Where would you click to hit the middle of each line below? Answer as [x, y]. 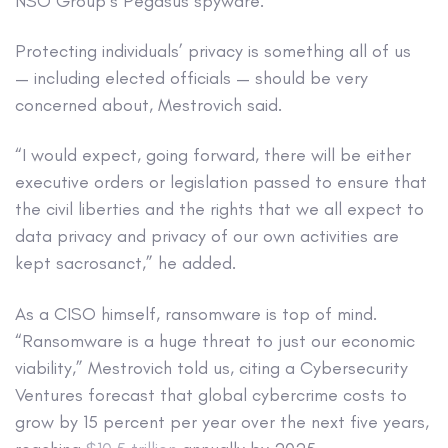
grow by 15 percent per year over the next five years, [222, 421]
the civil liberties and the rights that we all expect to [219, 209]
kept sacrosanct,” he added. [125, 263]
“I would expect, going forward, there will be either [213, 155]
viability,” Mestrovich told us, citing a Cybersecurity [211, 367]
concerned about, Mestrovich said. [148, 105]
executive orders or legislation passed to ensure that [221, 182]
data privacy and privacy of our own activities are [207, 236]
